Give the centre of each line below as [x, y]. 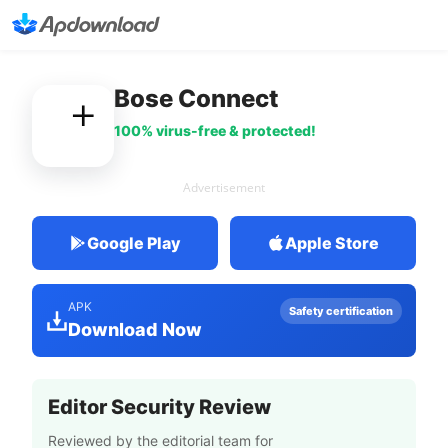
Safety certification [341, 311]
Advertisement [224, 187]
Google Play [134, 243]
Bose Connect [196, 98]
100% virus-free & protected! [215, 130]
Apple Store [332, 243]
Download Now [135, 329]
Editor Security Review [159, 407]
